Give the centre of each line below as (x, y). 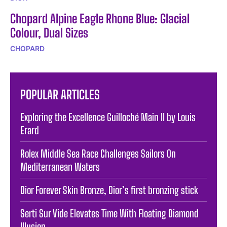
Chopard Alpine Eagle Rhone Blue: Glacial (100, 18)
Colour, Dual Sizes (49, 32)
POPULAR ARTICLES (60, 94)
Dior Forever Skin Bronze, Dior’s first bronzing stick (109, 190)
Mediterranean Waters (60, 166)
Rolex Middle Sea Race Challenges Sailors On (98, 153)
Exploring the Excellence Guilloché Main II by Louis (108, 117)
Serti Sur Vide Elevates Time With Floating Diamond (109, 213)
